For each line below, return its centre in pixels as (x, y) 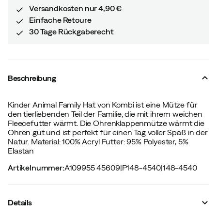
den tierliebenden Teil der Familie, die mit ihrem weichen (105, 114)
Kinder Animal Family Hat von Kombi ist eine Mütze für (103, 104)
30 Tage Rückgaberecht (71, 31)
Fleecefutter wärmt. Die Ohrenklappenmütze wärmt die (106, 123)
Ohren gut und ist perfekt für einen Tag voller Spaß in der (108, 132)
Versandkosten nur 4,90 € (76, 8)
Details (20, 202)
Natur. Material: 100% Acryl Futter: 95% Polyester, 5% (98, 141)
